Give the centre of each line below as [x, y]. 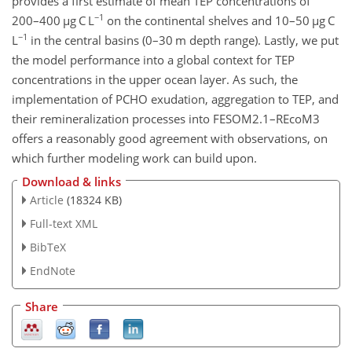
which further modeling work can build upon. [134, 158]
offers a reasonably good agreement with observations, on [170, 138]
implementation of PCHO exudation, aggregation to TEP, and [175, 99]
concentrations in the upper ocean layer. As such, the [155, 79]
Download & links [71, 182]
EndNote [52, 270]
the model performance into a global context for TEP [153, 59]
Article [46, 200]
